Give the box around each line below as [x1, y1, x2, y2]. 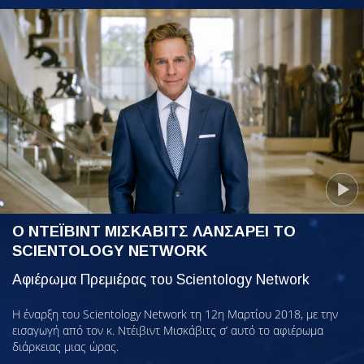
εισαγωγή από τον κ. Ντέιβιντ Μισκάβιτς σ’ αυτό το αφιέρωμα [12, 322, 323, 338]
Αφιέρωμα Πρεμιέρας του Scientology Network [12, 271, 310, 288]
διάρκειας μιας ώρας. [12, 338, 119, 354]
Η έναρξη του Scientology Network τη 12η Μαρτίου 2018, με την [12, 305, 338, 322]
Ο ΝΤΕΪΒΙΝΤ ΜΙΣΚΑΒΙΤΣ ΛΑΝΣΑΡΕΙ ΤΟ [12, 223, 296, 240]
